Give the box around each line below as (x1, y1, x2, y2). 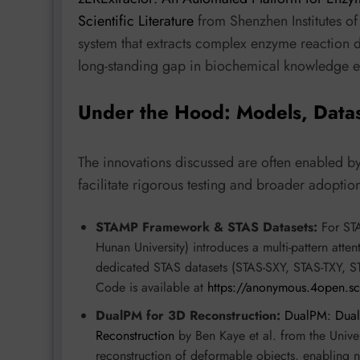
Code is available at (96, 277, 207, 297)
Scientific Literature (78, 10, 194, 32)
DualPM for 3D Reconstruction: (96, 305, 280, 325)
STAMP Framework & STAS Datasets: (96, 217, 317, 236)
